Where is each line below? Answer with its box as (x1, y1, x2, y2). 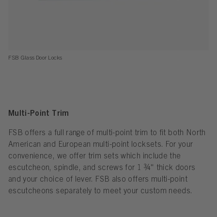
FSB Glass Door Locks (8, 55, 62, 61)
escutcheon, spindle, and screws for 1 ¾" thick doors (8, 164, 196, 172)
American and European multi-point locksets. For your (8, 140, 193, 149)
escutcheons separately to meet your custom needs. (8, 187, 193, 196)
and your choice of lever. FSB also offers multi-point (8, 175, 187, 184)
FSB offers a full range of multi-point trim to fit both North (8, 129, 206, 138)
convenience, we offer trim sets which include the (8, 152, 181, 161)
